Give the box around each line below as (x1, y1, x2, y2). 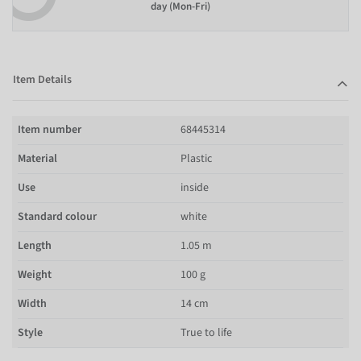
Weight (18, 266, 52, 283)
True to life (180, 324, 232, 341)
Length (18, 237, 52, 254)
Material (18, 150, 57, 167)
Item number (18, 121, 81, 138)
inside (180, 179, 209, 196)
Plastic (180, 150, 212, 167)
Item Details (13, 71, 72, 88)
